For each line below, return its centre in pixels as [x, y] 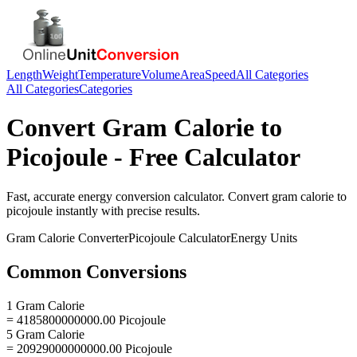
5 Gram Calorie [45, 334]
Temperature [110, 75]
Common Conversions [96, 271]
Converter [102, 237]
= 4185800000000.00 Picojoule [86, 320]
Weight [60, 75]
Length [24, 75]
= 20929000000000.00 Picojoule [89, 348]
